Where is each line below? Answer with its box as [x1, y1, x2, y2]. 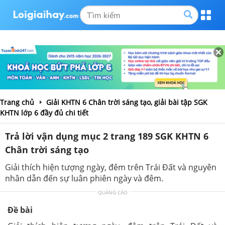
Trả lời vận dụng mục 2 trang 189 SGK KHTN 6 [5, 130, 208, 142]
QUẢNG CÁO [97, 188, 128, 196]
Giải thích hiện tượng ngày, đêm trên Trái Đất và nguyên [5, 161, 216, 173]
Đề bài [8, 204, 33, 215]
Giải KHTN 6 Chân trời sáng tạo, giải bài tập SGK [46, 97, 207, 107]
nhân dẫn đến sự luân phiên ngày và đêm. [5, 172, 163, 184]
